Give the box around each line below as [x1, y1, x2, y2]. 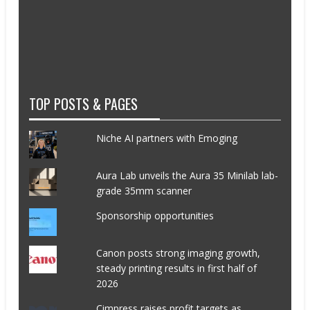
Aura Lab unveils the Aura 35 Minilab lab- [95, 168, 278, 182]
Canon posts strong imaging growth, [95, 246, 260, 259]
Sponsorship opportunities [95, 208, 214, 222]
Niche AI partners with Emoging [95, 131, 237, 145]
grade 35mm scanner [95, 183, 192, 197]
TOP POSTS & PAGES [29, 93, 138, 114]
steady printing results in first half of [95, 261, 257, 275]
